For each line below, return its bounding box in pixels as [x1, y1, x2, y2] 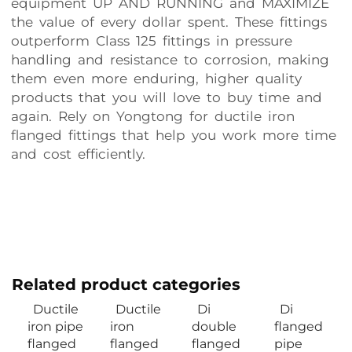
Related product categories [12, 275, 240, 294]
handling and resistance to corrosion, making [8, 52, 329, 68]
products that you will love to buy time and [8, 90, 322, 105]
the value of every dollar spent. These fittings [8, 14, 327, 30]
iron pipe [27, 319, 83, 334]
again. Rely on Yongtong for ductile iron [8, 108, 295, 124]
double [192, 319, 236, 334]
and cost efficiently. [8, 146, 145, 162]
